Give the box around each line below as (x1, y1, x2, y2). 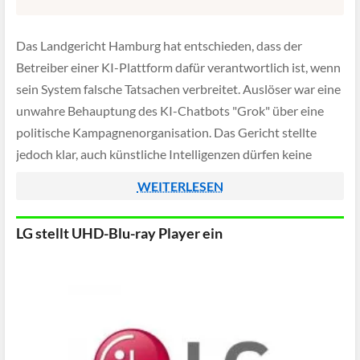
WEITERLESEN (137, 178, 223, 194)
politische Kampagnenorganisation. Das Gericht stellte (16, 125, 317, 141)
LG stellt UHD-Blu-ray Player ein (16, 224, 223, 242)
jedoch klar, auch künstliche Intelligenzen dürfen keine (16, 146, 312, 162)
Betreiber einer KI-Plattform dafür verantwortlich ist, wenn (16, 59, 341, 76)
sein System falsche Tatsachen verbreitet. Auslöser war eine (16, 81, 341, 97)
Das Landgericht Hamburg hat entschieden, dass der (16, 38, 302, 54)
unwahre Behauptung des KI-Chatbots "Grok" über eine (16, 103, 324, 119)
